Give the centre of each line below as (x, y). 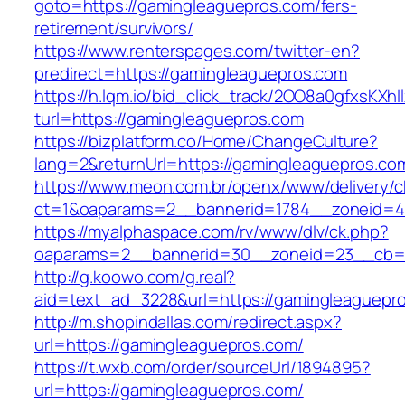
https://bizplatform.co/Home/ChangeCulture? (206, 141)
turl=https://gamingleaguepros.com (169, 119)
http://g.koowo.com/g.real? (135, 277)
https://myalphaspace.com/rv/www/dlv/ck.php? (212, 232)
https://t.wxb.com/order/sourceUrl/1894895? (202, 367)
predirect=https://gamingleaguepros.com (191, 74)
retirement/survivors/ (114, 28)
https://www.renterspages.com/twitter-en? (197, 51)
